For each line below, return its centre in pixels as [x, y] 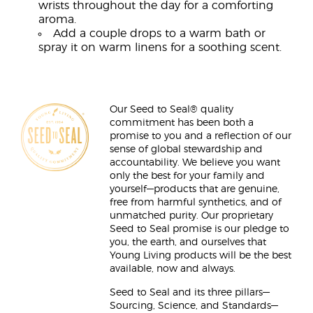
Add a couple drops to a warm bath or [159, 34]
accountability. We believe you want [195, 163]
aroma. [57, 20]
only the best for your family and [187, 176]
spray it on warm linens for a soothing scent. [160, 48]
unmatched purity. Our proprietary [191, 216]
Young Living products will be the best [201, 256]
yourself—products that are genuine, [195, 189]
